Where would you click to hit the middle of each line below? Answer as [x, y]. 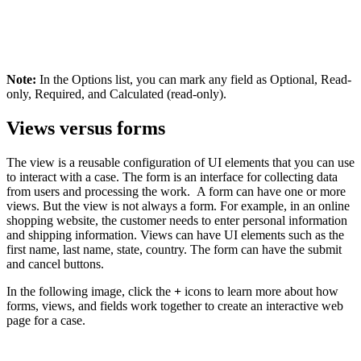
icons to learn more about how [260, 292]
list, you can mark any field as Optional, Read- [232, 80]
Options [92, 80]
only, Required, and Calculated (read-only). [116, 94]
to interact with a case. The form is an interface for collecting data [172, 177]
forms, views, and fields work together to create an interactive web [175, 306]
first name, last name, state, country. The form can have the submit [174, 250]
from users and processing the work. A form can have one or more [176, 192]
